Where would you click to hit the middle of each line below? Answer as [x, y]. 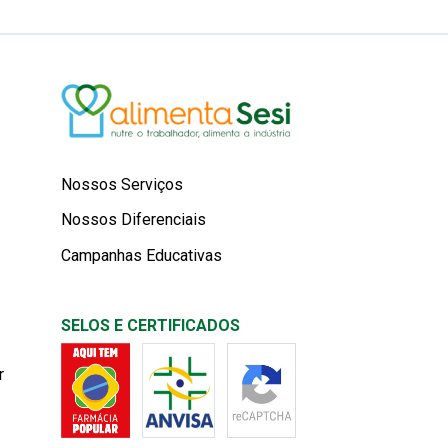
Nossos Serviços [122, 185]
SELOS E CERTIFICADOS [150, 325]
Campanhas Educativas [141, 255]
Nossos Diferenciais [133, 220]
